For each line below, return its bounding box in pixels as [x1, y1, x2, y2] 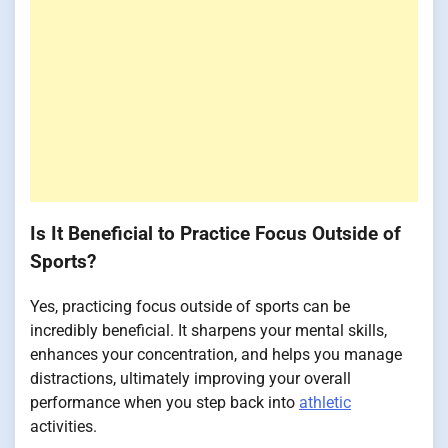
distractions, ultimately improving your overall [30, 369, 351, 388]
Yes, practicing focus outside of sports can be [30, 297, 350, 316]
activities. [30, 417, 97, 436]
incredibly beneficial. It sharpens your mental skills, [30, 321, 387, 340]
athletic [299, 393, 351, 412]
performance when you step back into [30, 393, 299, 412]
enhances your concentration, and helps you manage [30, 345, 402, 364]
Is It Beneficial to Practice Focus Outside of [30, 223, 401, 246]
